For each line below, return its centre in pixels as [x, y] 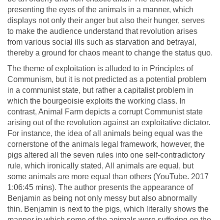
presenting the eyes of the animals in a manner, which [100, 9]
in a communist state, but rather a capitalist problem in [100, 90]
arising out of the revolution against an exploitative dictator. [109, 122]
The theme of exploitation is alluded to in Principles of [100, 68]
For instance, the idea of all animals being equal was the [105, 133]
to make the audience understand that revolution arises [102, 31]
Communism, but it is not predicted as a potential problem [107, 79]
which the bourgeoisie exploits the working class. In [96, 101]
